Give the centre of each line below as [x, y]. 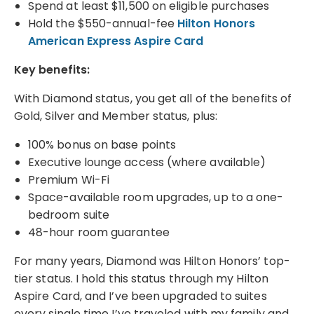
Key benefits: [52, 69]
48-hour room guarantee [99, 232]
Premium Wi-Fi [69, 179]
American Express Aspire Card [116, 41]
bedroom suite [69, 214]
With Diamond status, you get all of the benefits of [153, 98]
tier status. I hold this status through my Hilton [141, 278]
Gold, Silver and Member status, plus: [116, 116]
